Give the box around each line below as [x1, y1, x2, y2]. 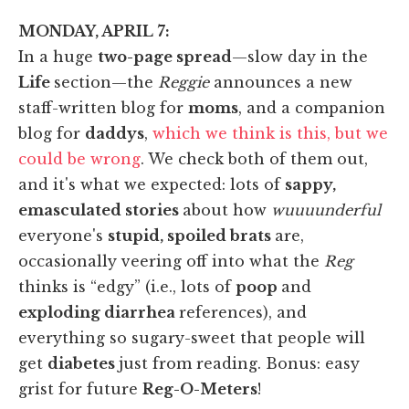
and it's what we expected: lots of [18, 174, 285, 194]
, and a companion [238, 98, 385, 117]
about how [183, 200, 271, 219]
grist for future [18, 379, 142, 398]
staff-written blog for [18, 98, 188, 117]
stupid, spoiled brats [108, 225, 275, 245]
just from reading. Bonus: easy [119, 353, 360, 372]
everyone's [18, 225, 108, 245]
